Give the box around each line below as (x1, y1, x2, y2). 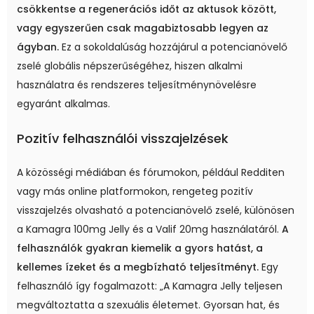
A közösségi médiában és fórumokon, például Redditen (17, 165, 285, 179)
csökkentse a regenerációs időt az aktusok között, (17, 1, 276, 16)
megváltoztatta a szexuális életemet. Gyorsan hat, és (17, 297, 280, 312)
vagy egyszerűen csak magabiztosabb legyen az (17, 20, 268, 35)
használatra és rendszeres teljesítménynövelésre (17, 77, 257, 92)
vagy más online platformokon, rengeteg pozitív (17, 184, 253, 198)
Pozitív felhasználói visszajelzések (17, 129, 228, 147)
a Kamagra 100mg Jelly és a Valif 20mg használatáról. (17, 221, 282, 236)
